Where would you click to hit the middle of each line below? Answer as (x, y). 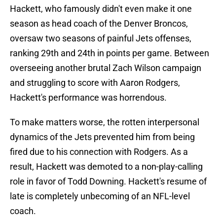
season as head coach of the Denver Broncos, (99, 24)
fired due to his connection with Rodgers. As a (99, 152)
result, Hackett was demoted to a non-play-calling (106, 167)
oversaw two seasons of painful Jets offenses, (101, 38)
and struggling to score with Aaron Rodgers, (95, 83)
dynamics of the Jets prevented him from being (102, 137)
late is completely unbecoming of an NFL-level (100, 196)
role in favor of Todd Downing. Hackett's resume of (108, 182)
